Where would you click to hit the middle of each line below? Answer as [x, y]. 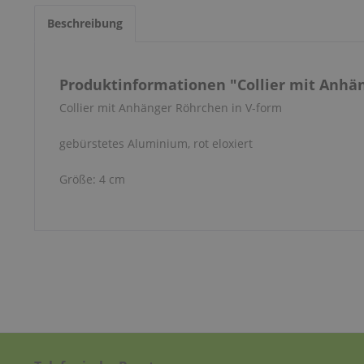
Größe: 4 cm [92, 179]
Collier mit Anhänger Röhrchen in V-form [171, 108]
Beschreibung [85, 23]
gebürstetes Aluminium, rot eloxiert [156, 143]
